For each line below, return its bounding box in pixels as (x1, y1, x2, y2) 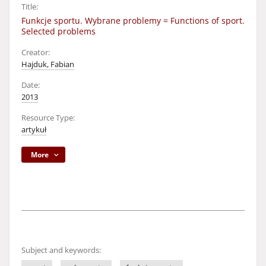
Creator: (21, 47, 50, 58)
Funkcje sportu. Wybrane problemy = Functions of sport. (21, 15, 245, 26)
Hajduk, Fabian (21, 59, 74, 69)
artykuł (21, 125, 46, 135)
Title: (21, 2, 38, 12)
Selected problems (21, 26, 96, 37)
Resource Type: (21, 113, 75, 123)
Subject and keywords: (21, 245, 101, 255)
